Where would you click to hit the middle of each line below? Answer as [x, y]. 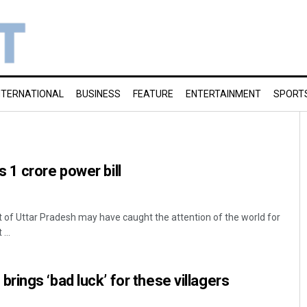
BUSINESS [98, 94]
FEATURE [153, 94]
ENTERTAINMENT [223, 94]
